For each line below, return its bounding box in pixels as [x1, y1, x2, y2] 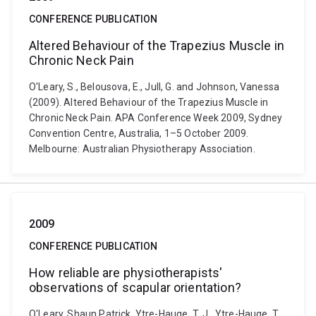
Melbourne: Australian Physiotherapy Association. [29, 143, 255, 154]
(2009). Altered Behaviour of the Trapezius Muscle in [29, 97, 269, 108]
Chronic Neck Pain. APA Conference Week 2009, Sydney [29, 112, 283, 123]
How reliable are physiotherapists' [29, 265, 223, 280]
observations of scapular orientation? [29, 280, 241, 295]
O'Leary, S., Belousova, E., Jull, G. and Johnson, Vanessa [29, 81, 280, 92]
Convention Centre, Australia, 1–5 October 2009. [29, 128, 249, 139]
